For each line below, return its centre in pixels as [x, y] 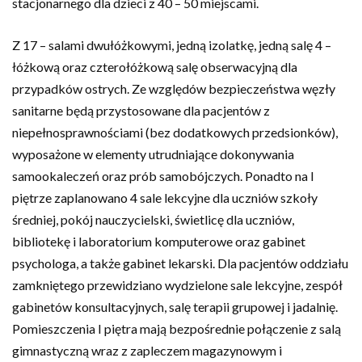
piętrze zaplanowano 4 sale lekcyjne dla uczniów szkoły [165, 198]
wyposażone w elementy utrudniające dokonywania [153, 154]
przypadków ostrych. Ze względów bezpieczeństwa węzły [174, 88]
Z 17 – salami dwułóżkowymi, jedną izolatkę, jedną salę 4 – [172, 45]
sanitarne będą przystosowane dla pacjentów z [141, 110]
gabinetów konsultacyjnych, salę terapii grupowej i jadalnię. [175, 307]
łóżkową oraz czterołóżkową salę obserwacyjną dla [155, 67]
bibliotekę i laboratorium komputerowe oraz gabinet [159, 241]
